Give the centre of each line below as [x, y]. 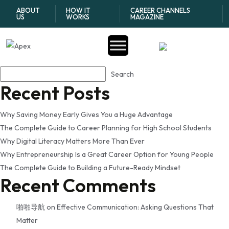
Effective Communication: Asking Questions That [135, 207]
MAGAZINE [147, 17]
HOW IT [78, 10]
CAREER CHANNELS [160, 10]
